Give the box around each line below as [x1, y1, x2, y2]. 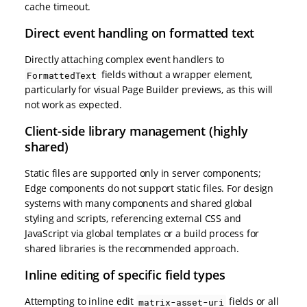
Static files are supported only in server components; [25, 167, 261, 180]
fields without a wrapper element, [99, 68, 253, 82]
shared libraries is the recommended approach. [25, 242, 239, 256]
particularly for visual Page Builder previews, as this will [25, 83, 273, 97]
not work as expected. [25, 98, 122, 112]
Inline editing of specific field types [25, 267, 225, 284]
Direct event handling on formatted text [25, 25, 255, 42]
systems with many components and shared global [25, 197, 252, 210]
